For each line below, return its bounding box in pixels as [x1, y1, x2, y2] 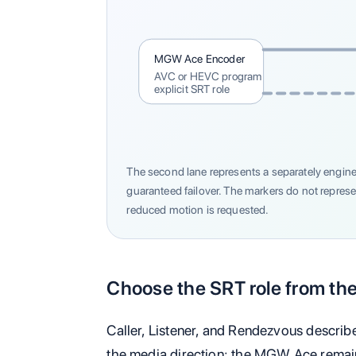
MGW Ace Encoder [153, 52, 246, 65]
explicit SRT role [153, 83, 230, 96]
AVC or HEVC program [153, 69, 262, 83]
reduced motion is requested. [126, 202, 269, 216]
